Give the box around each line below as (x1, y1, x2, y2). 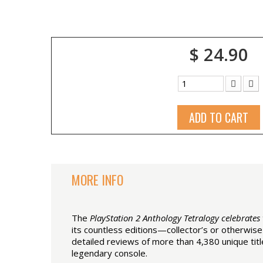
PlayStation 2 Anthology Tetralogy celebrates (90, 212, 260, 224)
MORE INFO (72, 170, 123, 189)
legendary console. (72, 247, 147, 259)
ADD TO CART (188, 109, 248, 126)
